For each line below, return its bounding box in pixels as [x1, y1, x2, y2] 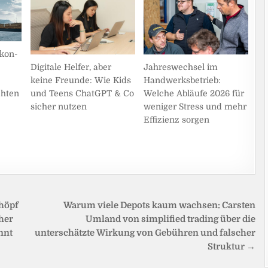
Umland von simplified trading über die [86, 214, 256, 224]
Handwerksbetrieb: [144, 75, 221, 86]
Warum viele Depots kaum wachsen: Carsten [63, 200, 256, 211]
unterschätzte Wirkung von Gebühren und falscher [35, 227, 256, 238]
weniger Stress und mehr [144, 102, 247, 112]
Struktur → [208, 241, 256, 252]
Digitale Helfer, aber [30, 62, 111, 72]
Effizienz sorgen [144, 115, 210, 125]
